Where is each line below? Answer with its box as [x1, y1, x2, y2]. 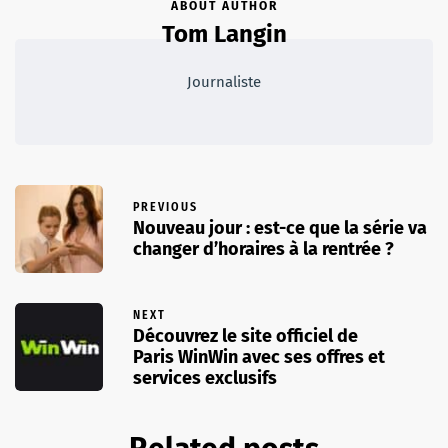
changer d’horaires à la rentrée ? [133, 238, 394, 261]
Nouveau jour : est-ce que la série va [133, 217, 427, 240]
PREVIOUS [133, 200, 198, 215]
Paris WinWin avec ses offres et [133, 345, 385, 368]
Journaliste [187, 72, 261, 91]
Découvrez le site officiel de [133, 324, 358, 347]
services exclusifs [133, 366, 277, 389]
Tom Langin [161, 19, 287, 48]
